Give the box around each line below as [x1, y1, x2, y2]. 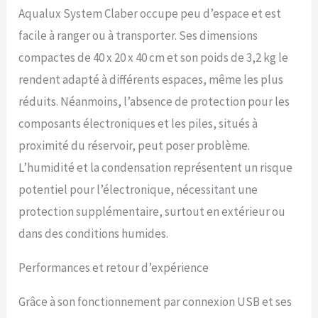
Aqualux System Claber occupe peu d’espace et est [18, 5, 282, 21]
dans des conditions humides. [18, 225, 169, 241]
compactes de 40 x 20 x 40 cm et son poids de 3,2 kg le [18, 49, 289, 65]
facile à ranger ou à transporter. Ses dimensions [18, 27, 258, 43]
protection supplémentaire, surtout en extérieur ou [18, 203, 286, 219]
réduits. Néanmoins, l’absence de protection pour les [18, 93, 290, 109]
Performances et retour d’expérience [18, 259, 209, 275]
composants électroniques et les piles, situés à [18, 115, 258, 131]
